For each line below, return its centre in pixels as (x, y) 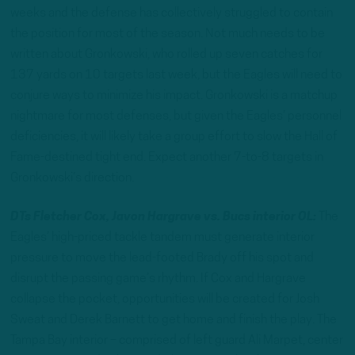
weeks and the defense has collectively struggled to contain (172, 13)
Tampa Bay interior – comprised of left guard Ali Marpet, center (177, 340)
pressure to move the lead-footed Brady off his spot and (162, 258)
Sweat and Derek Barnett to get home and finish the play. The (174, 320)
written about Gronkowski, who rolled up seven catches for (166, 54)
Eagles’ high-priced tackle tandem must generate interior (162, 237)
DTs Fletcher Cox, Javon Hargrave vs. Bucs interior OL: (164, 217)
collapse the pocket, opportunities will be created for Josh (165, 299)
